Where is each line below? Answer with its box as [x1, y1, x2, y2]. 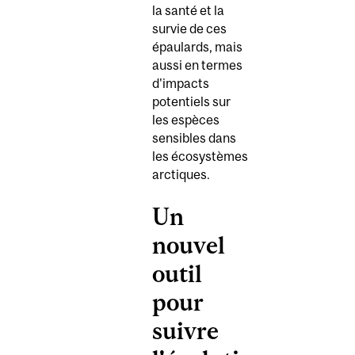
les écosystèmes [152, 148, 248, 163]
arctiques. [152, 166, 210, 181]
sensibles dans [152, 130, 236, 145]
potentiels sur [152, 94, 231, 109]
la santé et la [152, 2, 224, 17]
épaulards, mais [152, 39, 242, 54]
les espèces [152, 112, 219, 127]
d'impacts [152, 75, 209, 90]
